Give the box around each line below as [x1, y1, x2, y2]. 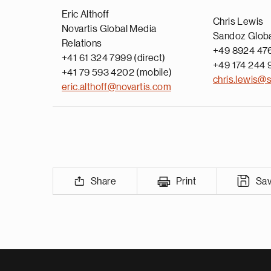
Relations [62, 39, 102, 48]
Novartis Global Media [62, 24, 157, 34]
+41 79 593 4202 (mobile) [62, 68, 172, 77]
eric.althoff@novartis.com [62, 82, 171, 92]
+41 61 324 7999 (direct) [62, 53, 166, 63]
